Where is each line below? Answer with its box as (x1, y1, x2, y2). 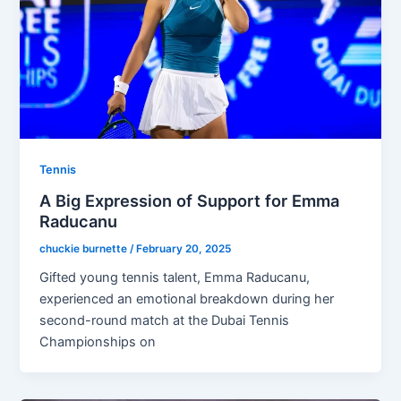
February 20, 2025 (136, 242, 232, 255)
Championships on (39, 334, 157, 351)
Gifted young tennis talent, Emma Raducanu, (39, 269, 311, 286)
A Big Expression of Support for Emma (39, 190, 340, 210)
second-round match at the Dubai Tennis (39, 312, 290, 329)
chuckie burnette (39, 242, 131, 255)
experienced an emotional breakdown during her (39, 291, 335, 308)
